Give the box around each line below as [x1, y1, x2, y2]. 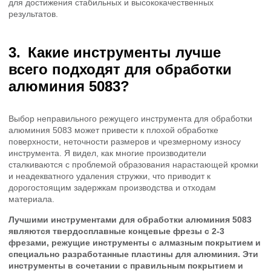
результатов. [8, 9, 58, 19]
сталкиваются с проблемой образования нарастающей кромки [8, 160, 258, 170]
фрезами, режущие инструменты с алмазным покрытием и [8, 237, 261, 247]
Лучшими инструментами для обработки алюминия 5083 [8, 214, 252, 224]
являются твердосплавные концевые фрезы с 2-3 [8, 226, 224, 236]
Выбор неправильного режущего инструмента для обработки [8, 114, 252, 124]
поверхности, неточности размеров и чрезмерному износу [8, 137, 241, 147]
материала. [8, 194, 54, 204]
